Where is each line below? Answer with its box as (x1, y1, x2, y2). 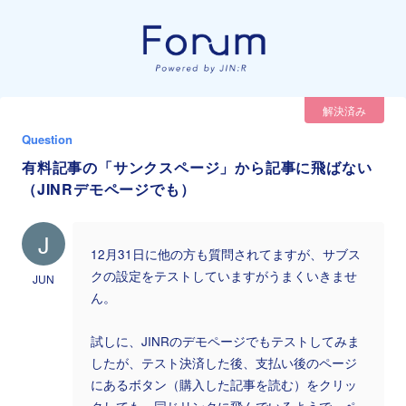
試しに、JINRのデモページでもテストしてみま (91, 332, 360, 350)
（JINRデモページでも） (22, 178, 196, 199)
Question (22, 130, 72, 148)
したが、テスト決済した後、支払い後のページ (91, 353, 357, 372)
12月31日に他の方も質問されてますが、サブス (91, 245, 361, 263)
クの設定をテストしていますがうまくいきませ (91, 266, 357, 285)
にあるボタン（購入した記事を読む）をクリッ (91, 375, 357, 393)
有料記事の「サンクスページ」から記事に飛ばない (22, 156, 372, 178)
